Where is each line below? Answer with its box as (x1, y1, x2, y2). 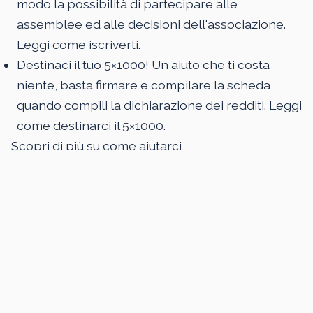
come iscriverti (52, 37, 138, 52)
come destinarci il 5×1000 (17, 118, 163, 133)
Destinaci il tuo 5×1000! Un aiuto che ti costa (17, 57, 270, 73)
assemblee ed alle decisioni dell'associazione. (17, 17, 286, 32)
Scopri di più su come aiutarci (11, 138, 182, 154)
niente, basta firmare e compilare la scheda (17, 78, 270, 93)
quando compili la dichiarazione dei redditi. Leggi (17, 98, 302, 113)
